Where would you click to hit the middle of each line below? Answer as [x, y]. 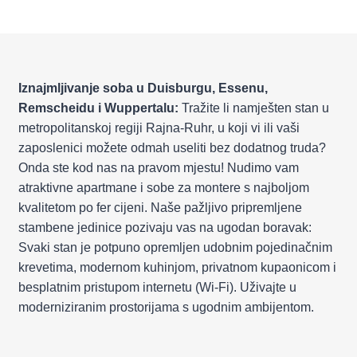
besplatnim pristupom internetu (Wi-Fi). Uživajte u [157, 287]
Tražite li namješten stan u [255, 108]
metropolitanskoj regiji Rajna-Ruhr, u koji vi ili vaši [159, 128]
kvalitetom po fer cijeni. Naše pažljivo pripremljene [160, 208]
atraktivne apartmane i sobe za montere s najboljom [164, 188]
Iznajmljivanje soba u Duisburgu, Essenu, [143, 88]
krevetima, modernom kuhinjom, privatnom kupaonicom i [177, 267]
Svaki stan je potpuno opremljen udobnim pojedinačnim [175, 247]
